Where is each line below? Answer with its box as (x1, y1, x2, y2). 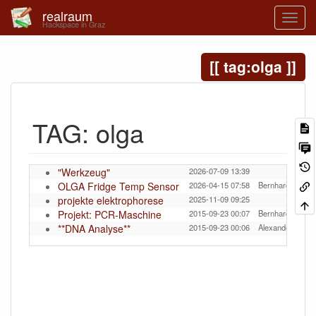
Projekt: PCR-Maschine (58, 207, 162, 221)
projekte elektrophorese (58, 193, 164, 207)
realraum (42, 6, 92, 25)
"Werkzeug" (58, 165, 110, 179)
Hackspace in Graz (42, 19, 105, 30)
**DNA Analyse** (58, 221, 130, 236)
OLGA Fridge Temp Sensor (58, 179, 179, 193)
